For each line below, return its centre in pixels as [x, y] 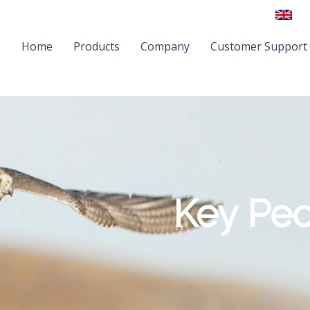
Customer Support [259, 46]
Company [165, 46]
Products [97, 46]
